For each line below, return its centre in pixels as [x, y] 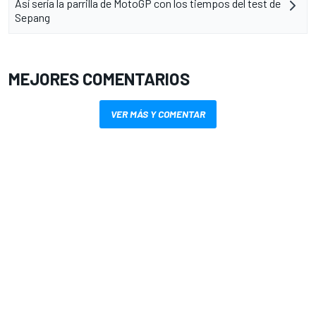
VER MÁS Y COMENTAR [158, 114]
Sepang [32, 18]
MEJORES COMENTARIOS [99, 79]
